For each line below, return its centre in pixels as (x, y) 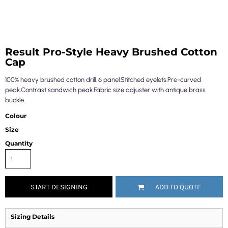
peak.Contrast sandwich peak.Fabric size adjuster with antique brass (105, 90)
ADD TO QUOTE (178, 187)
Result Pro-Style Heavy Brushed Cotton (111, 52)
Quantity (19, 143)
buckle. (15, 100)
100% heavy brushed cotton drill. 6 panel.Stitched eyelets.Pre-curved (103, 80)
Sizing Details (33, 217)
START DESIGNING (59, 187)
